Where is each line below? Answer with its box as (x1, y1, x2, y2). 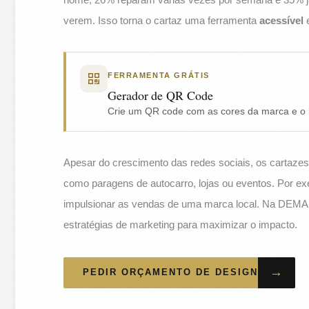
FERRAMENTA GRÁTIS (108, 70, 210, 79)
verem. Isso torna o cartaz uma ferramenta (63, 14, 260, 26)
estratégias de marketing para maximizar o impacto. (63, 218, 298, 230)
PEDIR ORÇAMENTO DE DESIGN (83, 267, 259, 277)
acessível (259, 14, 304, 26)
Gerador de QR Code (108, 86, 213, 103)
